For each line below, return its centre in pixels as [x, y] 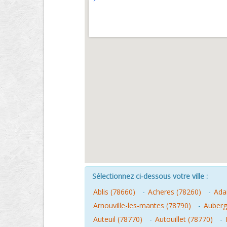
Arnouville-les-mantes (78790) [142, 205]
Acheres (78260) [175, 192]
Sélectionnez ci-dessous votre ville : [150, 176]
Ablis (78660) [114, 192]
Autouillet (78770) [184, 219]
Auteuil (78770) [118, 219]
